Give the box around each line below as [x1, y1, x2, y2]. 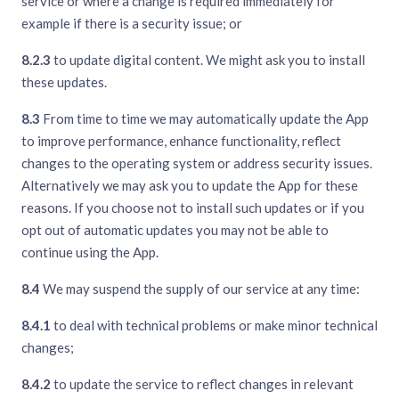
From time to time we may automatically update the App [40, 110, 369, 127]
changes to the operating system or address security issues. [21, 155, 372, 172]
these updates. [21, 74, 107, 91]
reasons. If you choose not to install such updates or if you [21, 199, 364, 216]
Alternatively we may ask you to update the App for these [21, 177, 358, 194]
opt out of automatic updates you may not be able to [21, 222, 329, 239]
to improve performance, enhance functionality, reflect [21, 133, 341, 150]
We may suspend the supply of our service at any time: [40, 281, 360, 297]
